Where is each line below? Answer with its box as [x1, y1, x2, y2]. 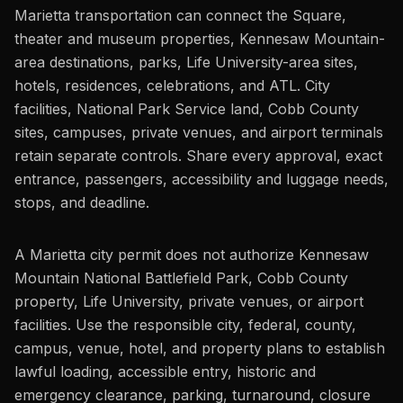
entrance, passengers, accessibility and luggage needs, [14, 170, 389, 188]
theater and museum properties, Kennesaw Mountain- [14, 30, 385, 48]
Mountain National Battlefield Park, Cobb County [14, 269, 348, 287]
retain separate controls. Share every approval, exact [14, 147, 382, 165]
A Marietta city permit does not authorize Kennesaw [14, 246, 369, 264]
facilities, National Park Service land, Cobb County [14, 100, 359, 118]
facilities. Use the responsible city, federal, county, [14, 316, 356, 334]
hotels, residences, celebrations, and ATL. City [14, 76, 330, 94]
